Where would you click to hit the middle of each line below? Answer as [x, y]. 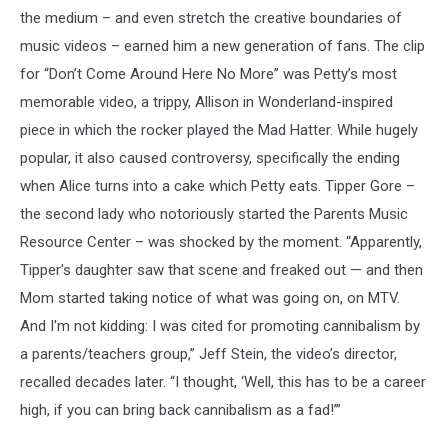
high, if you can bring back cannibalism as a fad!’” [180, 409]
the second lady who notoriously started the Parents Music [214, 213]
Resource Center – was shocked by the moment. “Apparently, [221, 241]
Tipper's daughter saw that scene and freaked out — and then [221, 269]
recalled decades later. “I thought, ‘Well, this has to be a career [223, 381]
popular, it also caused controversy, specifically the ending [210, 157]
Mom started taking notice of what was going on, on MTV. [210, 297]
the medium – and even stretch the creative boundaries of [211, 17]
